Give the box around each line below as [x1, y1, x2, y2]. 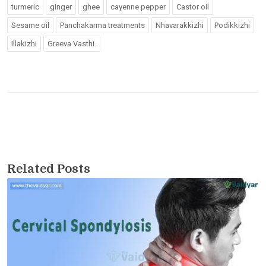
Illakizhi [11, 39, 37, 48]
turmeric [11, 2, 39, 11]
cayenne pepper [110, 2, 166, 11]
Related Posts [7, 161, 90, 176]
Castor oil [176, 2, 209, 11]
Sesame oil [11, 20, 49, 30]
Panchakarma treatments [60, 20, 145, 30]
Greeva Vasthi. [47, 39, 96, 48]
